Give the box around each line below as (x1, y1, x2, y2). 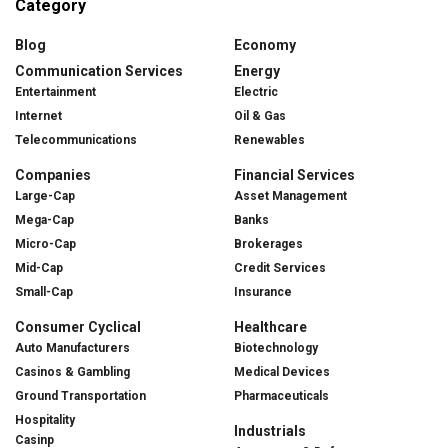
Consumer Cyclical (15, 318, 141, 335)
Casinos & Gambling (15, 364, 130, 379)
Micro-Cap (15, 236, 76, 251)
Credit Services (234, 260, 326, 275)
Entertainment (15, 84, 96, 99)
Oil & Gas (234, 108, 286, 123)
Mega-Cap (15, 212, 74, 227)
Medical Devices (234, 364, 330, 379)
